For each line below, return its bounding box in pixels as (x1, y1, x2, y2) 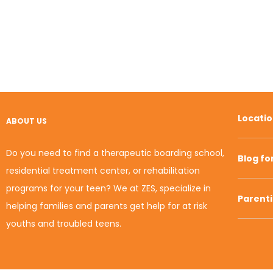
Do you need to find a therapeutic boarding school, (6, 147, 224, 159)
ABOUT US (6, 116, 47, 126)
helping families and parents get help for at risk (6, 200, 207, 212)
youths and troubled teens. (6, 218, 121, 230)
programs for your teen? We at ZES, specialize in (6, 182, 211, 194)
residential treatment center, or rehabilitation (6, 165, 200, 177)
